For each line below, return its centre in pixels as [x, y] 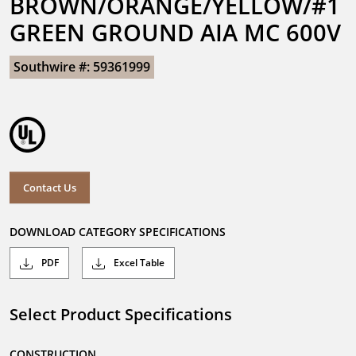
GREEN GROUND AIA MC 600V [175, 32]
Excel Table [138, 263]
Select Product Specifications [121, 315]
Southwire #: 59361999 [82, 67]
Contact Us [50, 187]
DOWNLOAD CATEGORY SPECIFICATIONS [118, 232]
